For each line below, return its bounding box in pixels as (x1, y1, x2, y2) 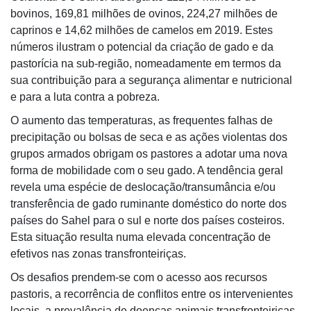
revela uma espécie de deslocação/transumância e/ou (10, 181, 276, 193)
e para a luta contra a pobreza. (10, 91, 162, 103)
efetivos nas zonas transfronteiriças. (10, 248, 186, 260)
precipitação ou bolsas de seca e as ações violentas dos (10, 131, 287, 143)
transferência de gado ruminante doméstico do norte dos (10, 198, 287, 210)
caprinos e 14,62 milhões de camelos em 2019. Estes (10, 24, 273, 36)
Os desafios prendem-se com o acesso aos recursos (10, 271, 267, 283)
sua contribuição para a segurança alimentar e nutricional (10, 74, 292, 86)
